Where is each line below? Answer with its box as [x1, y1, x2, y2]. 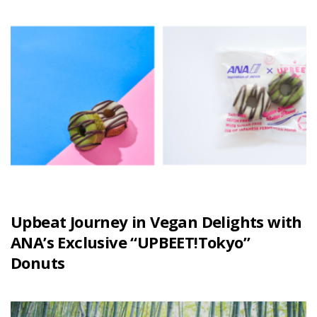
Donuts [11, 252, 65, 274]
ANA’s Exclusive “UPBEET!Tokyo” [11, 231, 250, 253]
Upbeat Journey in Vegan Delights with [11, 211, 302, 233]
